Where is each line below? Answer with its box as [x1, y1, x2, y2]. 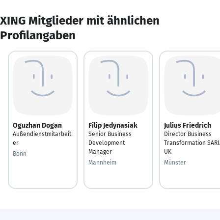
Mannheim [88, 159, 116, 166]
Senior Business [88, 130, 132, 137]
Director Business [164, 130, 212, 137]
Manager [88, 148, 112, 155]
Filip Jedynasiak [88, 121, 137, 130]
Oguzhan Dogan [13, 121, 62, 130]
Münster [164, 159, 186, 166]
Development [88, 139, 125, 146]
